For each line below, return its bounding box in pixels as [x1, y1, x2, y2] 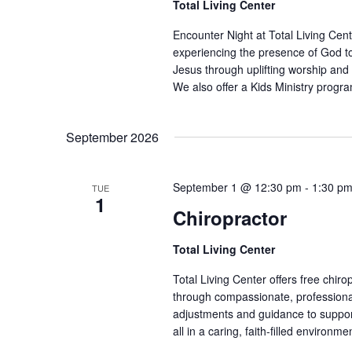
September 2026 [66, 128, 159, 147]
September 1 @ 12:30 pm [172, 179, 302, 196]
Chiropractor [172, 203, 287, 231]
